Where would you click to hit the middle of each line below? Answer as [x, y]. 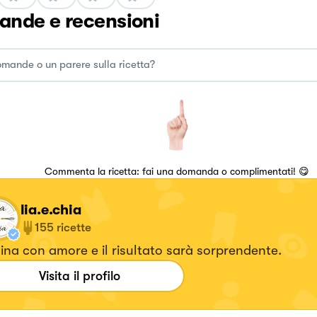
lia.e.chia [51, 209]
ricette [74, 227]
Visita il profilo [80, 276]
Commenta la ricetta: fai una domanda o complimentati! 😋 [177, 171]
